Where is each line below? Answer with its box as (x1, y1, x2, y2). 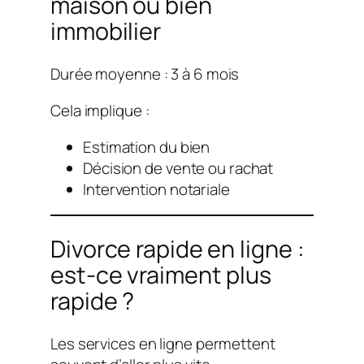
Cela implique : (50, 99, 149, 121)
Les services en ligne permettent (50, 333, 275, 355)
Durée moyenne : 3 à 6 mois (50, 63, 240, 85)
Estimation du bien (83, 136, 210, 158)
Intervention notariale (83, 178, 230, 200)
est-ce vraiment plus (50, 258, 271, 292)
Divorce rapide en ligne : (50, 232, 305, 266)
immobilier (50, 15, 161, 48)
